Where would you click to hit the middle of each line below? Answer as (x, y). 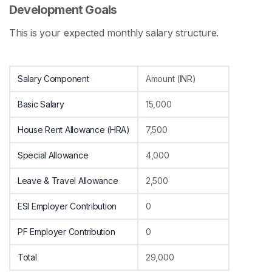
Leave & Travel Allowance (68, 181)
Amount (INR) (171, 79)
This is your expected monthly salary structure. (114, 33)
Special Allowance (53, 155)
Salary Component (53, 79)
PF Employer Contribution (66, 232)
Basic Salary (41, 104)
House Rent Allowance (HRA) (74, 130)
